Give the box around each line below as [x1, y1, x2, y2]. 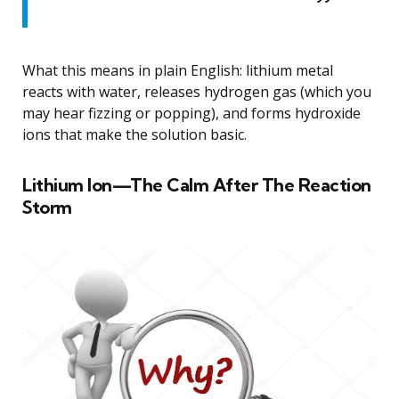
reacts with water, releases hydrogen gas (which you [22, 82, 371, 102]
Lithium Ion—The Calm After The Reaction [22, 174, 371, 197]
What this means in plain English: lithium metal [22, 61, 333, 81]
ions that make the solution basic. [22, 125, 247, 145]
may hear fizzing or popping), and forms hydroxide [22, 103, 361, 124]
